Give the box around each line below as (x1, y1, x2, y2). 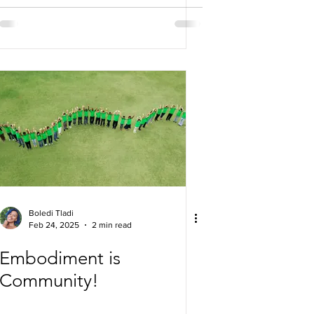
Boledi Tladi (29, 208, 74, 218)
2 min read (92, 219, 132, 230)
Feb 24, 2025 (29, 219, 79, 230)
